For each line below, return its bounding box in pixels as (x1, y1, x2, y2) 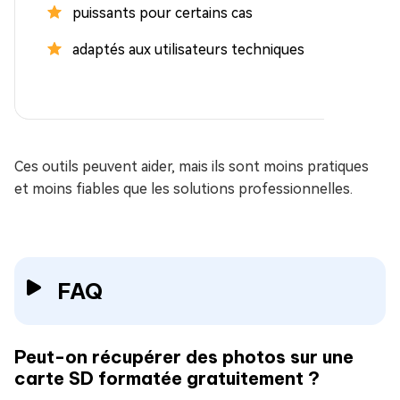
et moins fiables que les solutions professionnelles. (14, 179, 353, 197)
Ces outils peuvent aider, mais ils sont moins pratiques (14, 157, 369, 175)
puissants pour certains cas (72, 4, 253, 21)
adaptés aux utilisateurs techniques (72, 40, 304, 58)
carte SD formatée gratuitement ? (14, 366, 320, 389)
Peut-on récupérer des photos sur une (14, 345, 354, 368)
